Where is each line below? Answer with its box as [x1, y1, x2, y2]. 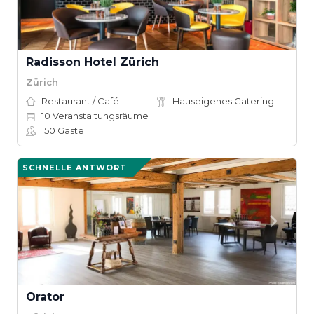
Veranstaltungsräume [50, 110, 149, 121]
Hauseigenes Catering [172, 95, 274, 107]
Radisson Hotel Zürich [26, 55, 159, 69]
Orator [26, 290, 64, 303]
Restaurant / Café [41, 95, 119, 107]
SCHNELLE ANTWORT [22, 163, 127, 172]
